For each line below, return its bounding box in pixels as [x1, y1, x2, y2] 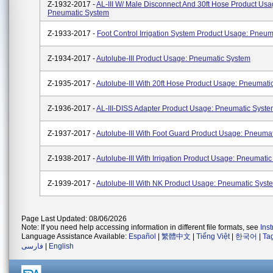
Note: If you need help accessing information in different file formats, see [21, 223, 260, 232]
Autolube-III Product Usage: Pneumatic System [96, 54, 250, 63]
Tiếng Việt [196, 232, 230, 241]
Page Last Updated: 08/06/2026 [21, 214, 127, 223]
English [49, 242, 74, 250]
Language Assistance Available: [21, 232, 129, 241]
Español [129, 232, 156, 241]
